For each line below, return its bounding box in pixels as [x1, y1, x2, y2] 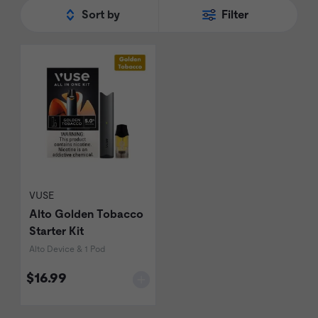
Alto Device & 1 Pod [29, 244, 105, 255]
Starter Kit [29, 224, 84, 238]
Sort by [82, 8, 120, 22]
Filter [221, 8, 248, 22]
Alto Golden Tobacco [29, 207, 143, 221]
